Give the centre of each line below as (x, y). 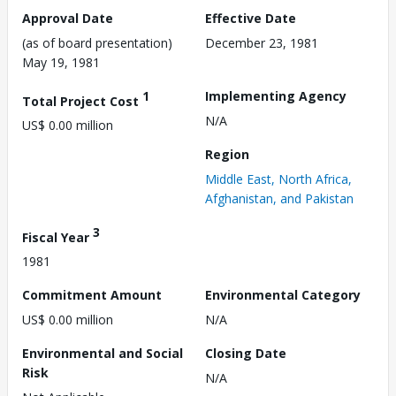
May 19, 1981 (61, 62)
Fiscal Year (57, 237)
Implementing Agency (276, 95)
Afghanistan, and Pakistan (279, 198)
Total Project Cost (82, 101)
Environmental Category (283, 295)
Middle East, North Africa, (278, 179)
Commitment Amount (92, 295)
